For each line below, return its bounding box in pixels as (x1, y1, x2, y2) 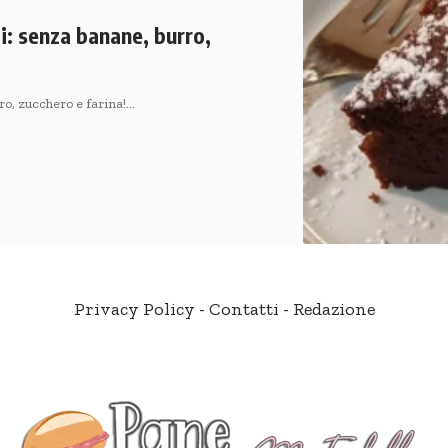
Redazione (292, 297, 375, 320)
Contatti (208, 297, 279, 320)
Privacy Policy (73, 297, 195, 320)
